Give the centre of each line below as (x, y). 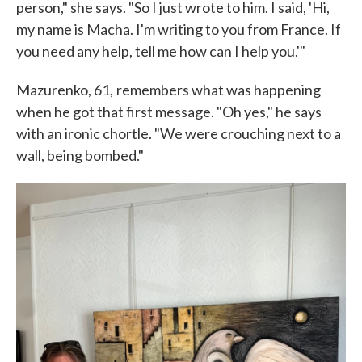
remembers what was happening (219, 90)
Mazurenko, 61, (65, 90)
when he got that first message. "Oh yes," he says (169, 112)
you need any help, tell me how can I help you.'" (161, 51)
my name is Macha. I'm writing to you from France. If (179, 29)
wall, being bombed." (80, 155)
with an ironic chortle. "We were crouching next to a (179, 133)
